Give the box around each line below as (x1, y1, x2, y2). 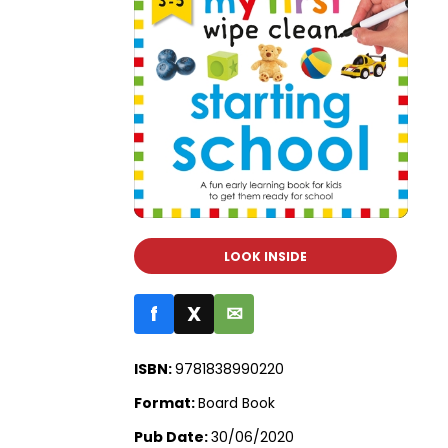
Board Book (198, 393, 276, 414)
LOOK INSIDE (224, 248, 308, 266)
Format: (134, 393, 199, 414)
